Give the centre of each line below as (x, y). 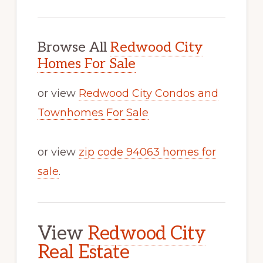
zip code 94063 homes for (147, 152)
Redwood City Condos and (148, 93)
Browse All (74, 47)
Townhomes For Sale (93, 112)
